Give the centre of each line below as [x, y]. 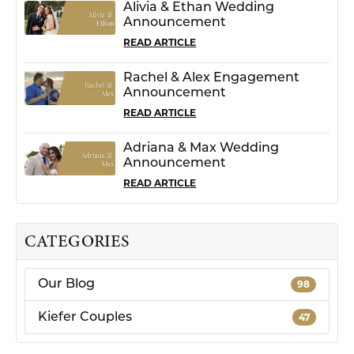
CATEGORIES [77, 241]
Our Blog [66, 285]
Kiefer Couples [85, 317]
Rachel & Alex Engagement [212, 79]
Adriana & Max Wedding [201, 149]
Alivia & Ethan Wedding [199, 8]
